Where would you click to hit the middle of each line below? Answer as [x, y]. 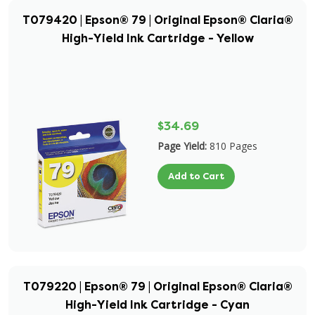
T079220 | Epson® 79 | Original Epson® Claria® [157, 287]
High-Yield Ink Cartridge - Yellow [157, 38]
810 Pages [233, 146]
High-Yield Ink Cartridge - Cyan [157, 305]
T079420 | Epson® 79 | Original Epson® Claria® [157, 20]
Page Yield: [182, 146]
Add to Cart [196, 176]
